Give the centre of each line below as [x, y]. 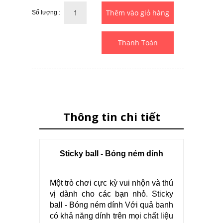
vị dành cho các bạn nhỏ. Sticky [111, 194]
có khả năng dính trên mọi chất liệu [111, 216]
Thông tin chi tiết [111, 116]
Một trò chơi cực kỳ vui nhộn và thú [111, 183]
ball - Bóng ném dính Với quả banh [111, 205]
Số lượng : [46, 12]
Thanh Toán [138, 42]
